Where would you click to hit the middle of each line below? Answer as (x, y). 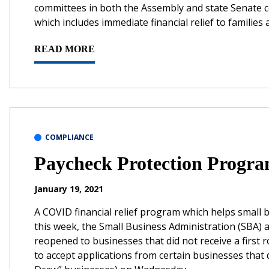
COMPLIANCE (69, 137)
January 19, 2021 (69, 189)
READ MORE (65, 49)
